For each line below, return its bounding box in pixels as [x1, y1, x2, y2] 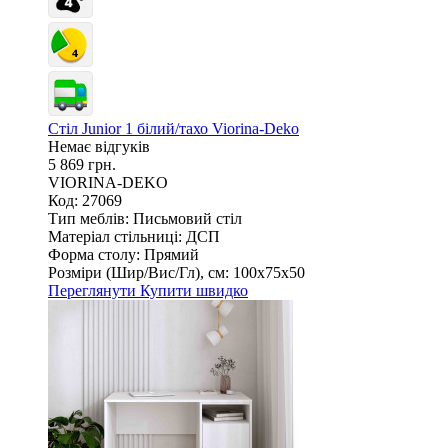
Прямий [144, 245, 199, 263]
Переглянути [48, 281, 140, 299]
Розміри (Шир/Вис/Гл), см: [48, 263, 229, 281]
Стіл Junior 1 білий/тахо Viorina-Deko [48, 119, 299, 137]
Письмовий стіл [133, 209, 242, 227]
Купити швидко [140, 281, 248, 299]
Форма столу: [48, 245, 140, 263]
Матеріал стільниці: [48, 227, 182, 245]
